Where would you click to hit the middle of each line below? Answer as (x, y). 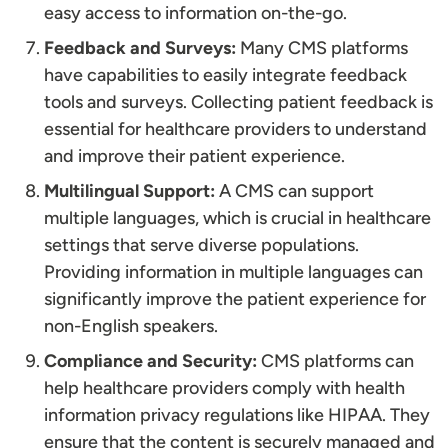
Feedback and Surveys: (140, 48)
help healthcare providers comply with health (224, 388)
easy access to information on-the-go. (195, 13)
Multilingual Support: (129, 191)
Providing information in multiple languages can (233, 272)
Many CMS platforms (322, 48)
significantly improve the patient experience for (235, 299)
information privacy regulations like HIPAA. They (237, 415)
